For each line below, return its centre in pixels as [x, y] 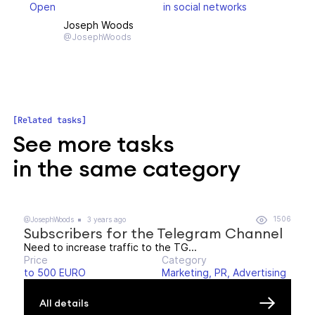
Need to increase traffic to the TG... [110, 247]
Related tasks [50, 120]
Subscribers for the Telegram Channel [153, 233]
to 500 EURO [55, 272]
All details [64, 303]
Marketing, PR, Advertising [224, 272]
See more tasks [94, 144]
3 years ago [105, 219]
